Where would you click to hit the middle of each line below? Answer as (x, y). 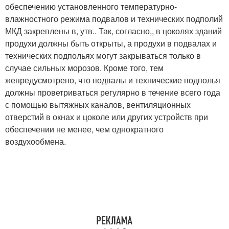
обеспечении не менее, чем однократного (84, 129)
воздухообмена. (36, 141)
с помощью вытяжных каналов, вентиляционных (98, 105)
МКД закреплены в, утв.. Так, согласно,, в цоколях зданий (113, 31)
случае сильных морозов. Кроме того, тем (84, 68)
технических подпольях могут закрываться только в (103, 55)
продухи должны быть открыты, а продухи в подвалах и (111, 43)
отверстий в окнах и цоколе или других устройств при (107, 117)
